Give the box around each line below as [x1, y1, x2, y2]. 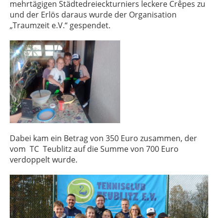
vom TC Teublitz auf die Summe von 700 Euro [10, 144, 179, 155]
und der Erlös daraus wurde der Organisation [10, 9, 177, 20]
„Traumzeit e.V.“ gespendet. [10, 20, 112, 31]
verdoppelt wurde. [10, 154, 77, 165]
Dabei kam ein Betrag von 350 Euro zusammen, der [10, 133, 197, 144]
